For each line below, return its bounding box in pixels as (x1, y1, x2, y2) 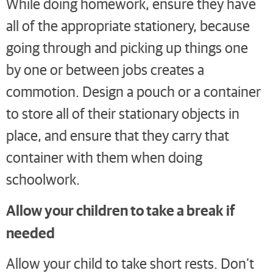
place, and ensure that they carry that (6, 125, 229, 144)
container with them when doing (6, 147, 202, 166)
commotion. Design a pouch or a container (6, 81, 261, 101)
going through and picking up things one (6, 37, 248, 57)
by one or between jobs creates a (6, 59, 204, 79)
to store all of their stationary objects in (6, 103, 239, 122)
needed (6, 222, 55, 242)
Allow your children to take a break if (6, 199, 235, 219)
